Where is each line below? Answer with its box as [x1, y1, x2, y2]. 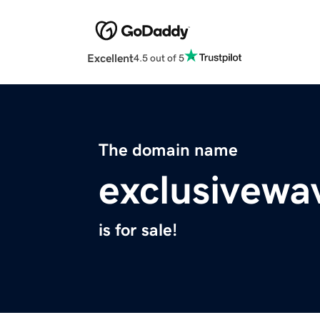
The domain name [99, 141, 238, 159]
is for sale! [99, 221, 177, 239]
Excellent [87, 52, 134, 64]
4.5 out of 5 [134, 52, 184, 63]
